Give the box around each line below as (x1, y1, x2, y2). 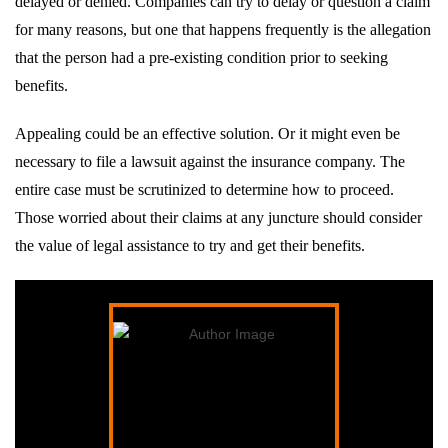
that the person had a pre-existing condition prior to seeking (15, 48, 388, 66)
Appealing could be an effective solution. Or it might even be (15, 124, 400, 142)
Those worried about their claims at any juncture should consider (15, 208, 422, 226)
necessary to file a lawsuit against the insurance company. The (15, 152, 405, 170)
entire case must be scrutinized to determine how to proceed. (15, 180, 394, 198)
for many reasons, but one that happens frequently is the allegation (15, 20, 431, 38)
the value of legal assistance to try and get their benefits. (15, 236, 365, 254)
